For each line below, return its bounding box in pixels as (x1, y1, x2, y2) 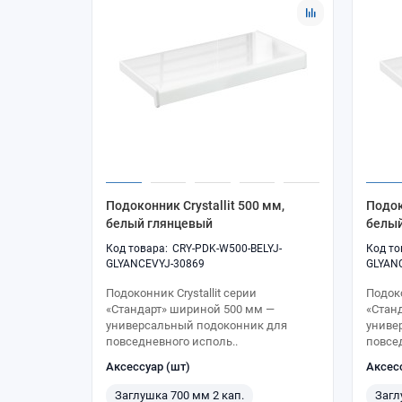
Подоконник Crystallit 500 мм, (106, 197, 284, 213)
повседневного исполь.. (106, 334, 238, 348)
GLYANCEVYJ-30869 (106, 257, 205, 270)
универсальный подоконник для (106, 318, 287, 332)
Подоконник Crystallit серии (106, 285, 257, 300)
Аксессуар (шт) (106, 359, 190, 373)
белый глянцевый (106, 215, 213, 231)
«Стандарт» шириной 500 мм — (106, 301, 275, 316)
